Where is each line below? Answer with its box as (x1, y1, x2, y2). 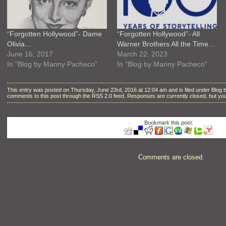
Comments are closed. (138, 153, 204, 161)
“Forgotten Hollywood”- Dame (7, 30, 102, 38)
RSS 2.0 (92, 92, 112, 99)
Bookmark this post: (144, 120, 193, 126)
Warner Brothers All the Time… (117, 40, 215, 48)
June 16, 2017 (7, 50, 53, 59)
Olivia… (7, 40, 32, 48)
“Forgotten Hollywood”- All (117, 30, 200, 38)
